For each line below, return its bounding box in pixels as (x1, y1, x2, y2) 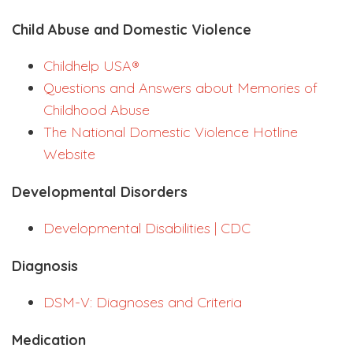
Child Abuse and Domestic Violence (12, 20, 251, 39)
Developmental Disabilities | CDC (43, 219, 251, 238)
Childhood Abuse (43, 101, 150, 120)
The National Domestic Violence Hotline (43, 123, 298, 142)
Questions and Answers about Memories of (43, 79, 318, 98)
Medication (12, 331, 86, 350)
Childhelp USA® (43, 57, 139, 76)
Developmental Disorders (12, 183, 188, 202)
